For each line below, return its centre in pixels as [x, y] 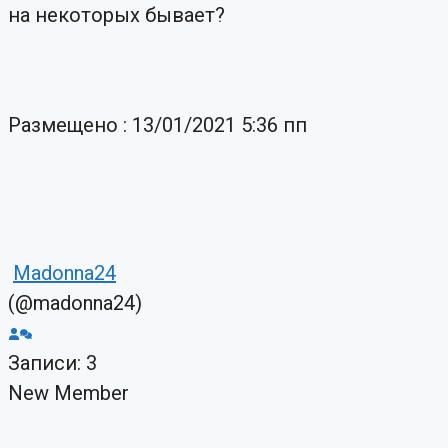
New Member [68, 392]
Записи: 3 [52, 362]
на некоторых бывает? [116, 14]
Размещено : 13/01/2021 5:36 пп [157, 124]
